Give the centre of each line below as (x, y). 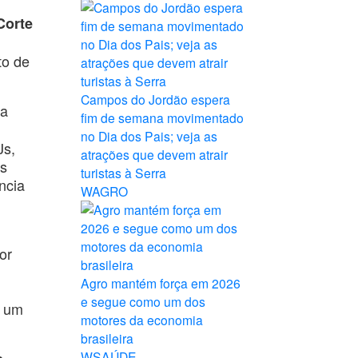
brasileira (107, 338)
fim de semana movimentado (162, 117)
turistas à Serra (123, 173)
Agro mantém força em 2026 (161, 283)
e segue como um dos (143, 301)
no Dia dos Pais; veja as (149, 136)
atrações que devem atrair (154, 154)
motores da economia (142, 320)
